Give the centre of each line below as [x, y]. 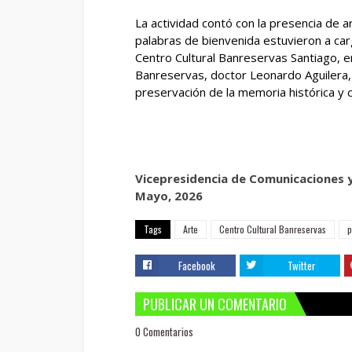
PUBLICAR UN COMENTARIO [215, 304]
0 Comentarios [164, 332]
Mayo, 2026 [169, 196]
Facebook [197, 266]
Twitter [301, 266]
